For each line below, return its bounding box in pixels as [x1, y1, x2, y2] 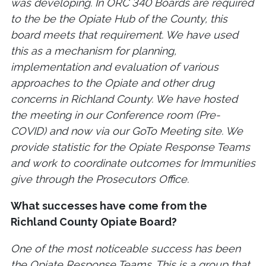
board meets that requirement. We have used [11, 28, 238, 42]
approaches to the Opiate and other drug [11, 77, 214, 90]
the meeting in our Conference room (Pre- [11, 109, 220, 122]
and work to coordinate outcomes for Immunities [11, 157, 255, 170]
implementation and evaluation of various [11, 61, 218, 74]
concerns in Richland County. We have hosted [11, 93, 237, 106]
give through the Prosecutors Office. [11, 173, 189, 186]
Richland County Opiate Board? [11, 216, 177, 229]
